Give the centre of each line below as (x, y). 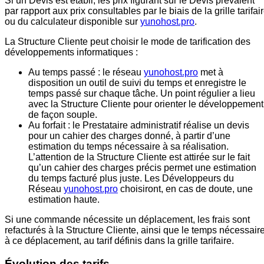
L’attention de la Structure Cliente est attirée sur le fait (139, 157)
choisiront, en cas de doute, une (185, 189)
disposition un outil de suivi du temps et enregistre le (137, 83)
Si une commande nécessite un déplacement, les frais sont (127, 220)
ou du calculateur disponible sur (72, 22)
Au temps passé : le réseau (86, 72)
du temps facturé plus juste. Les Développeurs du (131, 179)
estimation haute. (64, 200)
